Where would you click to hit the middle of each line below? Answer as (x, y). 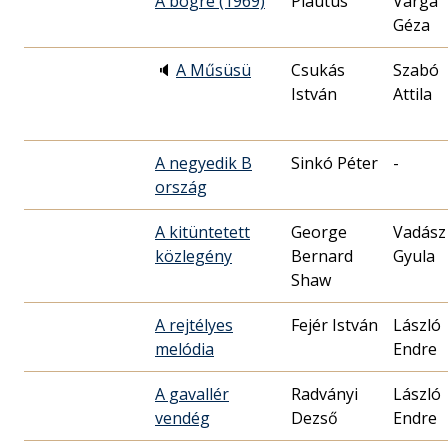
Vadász (419, 231)
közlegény (193, 255)
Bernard (322, 255)
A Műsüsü (213, 69)
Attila (412, 93)
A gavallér (192, 393)
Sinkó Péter (334, 162)
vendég (182, 417)
